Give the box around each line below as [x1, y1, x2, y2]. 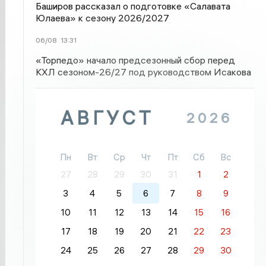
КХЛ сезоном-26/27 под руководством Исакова [36, 66, 252, 78]
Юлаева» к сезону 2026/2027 [36, 12, 170, 24]
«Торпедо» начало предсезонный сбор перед [36, 54, 236, 66]
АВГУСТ [61, 106, 154, 129]
